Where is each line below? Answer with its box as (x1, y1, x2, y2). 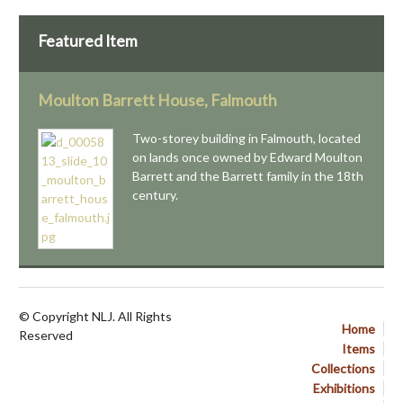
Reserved (19, 327, 73, 343)
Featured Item (38, 31, 138, 50)
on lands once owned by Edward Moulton (132, 148, 363, 165)
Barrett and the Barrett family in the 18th (132, 167, 363, 184)
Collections (311, 360, 375, 376)
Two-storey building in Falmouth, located (132, 130, 361, 146)
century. (132, 186, 178, 202)
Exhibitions (313, 380, 375, 396)
